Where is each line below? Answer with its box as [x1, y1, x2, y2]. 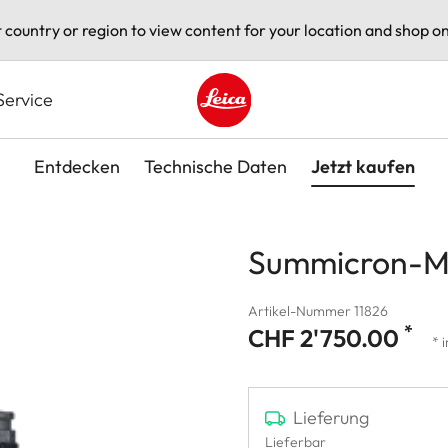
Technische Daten [143, 154, 287, 178]
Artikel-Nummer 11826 [248, 301, 388, 320]
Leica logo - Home [196, 127, 326, 148]
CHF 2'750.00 [248, 322, 404, 353]
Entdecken [33, 154, 120, 178]
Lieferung [293, 405, 369, 429]
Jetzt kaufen [310, 154, 415, 178]
